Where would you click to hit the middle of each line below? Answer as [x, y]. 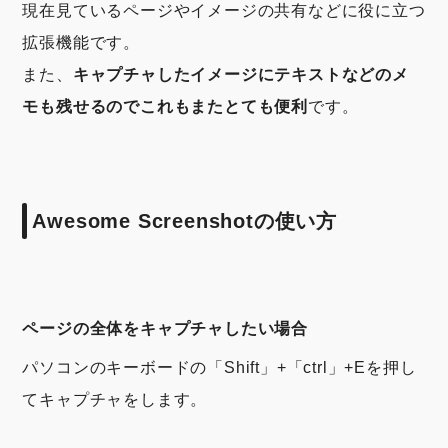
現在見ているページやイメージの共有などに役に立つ [224, 10]
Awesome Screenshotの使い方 [185, 221]
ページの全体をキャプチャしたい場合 [165, 328]
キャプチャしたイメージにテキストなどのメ [240, 74]
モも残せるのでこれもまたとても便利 [165, 106]
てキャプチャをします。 [115, 399]
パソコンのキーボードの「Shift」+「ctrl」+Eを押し [219, 367]
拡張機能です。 [81, 42]
